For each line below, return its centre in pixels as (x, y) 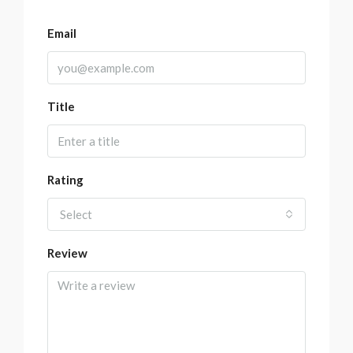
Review (67, 253)
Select (76, 215)
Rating (65, 180)
